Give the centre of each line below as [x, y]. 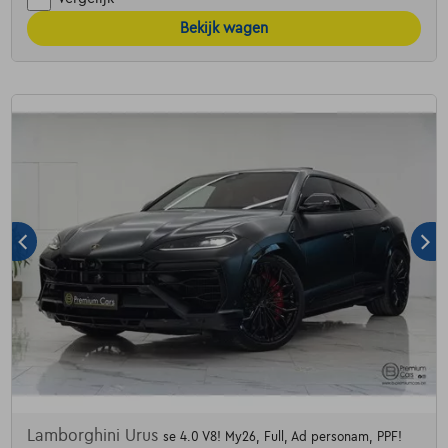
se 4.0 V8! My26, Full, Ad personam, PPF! [282, 437]
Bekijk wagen [224, 27]
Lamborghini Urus [94, 436]
